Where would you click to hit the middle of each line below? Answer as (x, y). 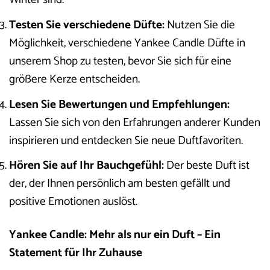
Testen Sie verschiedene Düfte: (87, 25)
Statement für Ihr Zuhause (76, 253)
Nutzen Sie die (200, 25)
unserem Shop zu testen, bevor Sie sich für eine (120, 61)
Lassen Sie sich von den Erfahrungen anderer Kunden (135, 122)
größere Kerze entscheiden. (74, 79)
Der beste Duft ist (207, 166)
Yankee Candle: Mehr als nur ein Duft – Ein (115, 234)
